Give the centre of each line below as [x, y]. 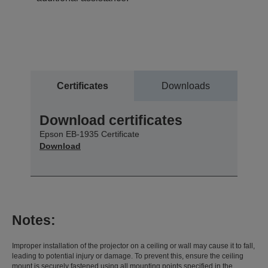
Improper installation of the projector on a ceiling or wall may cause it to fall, [133, 246]
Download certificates [111, 120]
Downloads [186, 86]
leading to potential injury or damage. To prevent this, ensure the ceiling [128, 256]
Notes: [34, 220]
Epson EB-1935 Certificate [89, 134]
